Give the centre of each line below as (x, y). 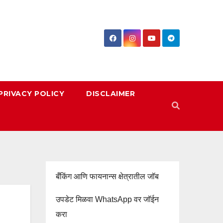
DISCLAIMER (111, 93)
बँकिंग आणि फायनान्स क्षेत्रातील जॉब (107, 176)
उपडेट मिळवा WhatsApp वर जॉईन (107, 199)
